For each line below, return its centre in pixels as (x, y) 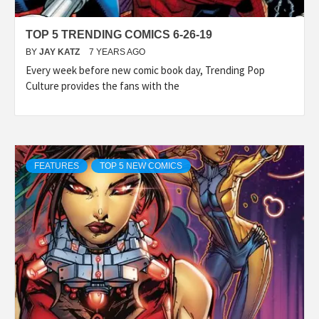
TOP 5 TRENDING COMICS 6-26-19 (119, 34)
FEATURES (57, 166)
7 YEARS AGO (117, 52)
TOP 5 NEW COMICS (141, 166)
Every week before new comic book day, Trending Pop (145, 70)
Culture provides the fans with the (103, 85)
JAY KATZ (61, 52)
